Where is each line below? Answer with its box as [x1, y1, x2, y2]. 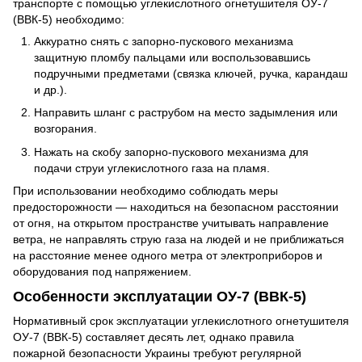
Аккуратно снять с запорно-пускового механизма [34, 35, 293, 48]
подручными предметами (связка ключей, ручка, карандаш [34, 67, 347, 81]
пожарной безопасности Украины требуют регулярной [13, 346, 301, 360]
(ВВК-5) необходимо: [13, 13, 124, 27]
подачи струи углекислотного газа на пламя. [34, 161, 270, 175]
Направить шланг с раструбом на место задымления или [34, 106, 338, 120]
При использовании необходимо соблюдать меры [13, 184, 278, 198]
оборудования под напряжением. [13, 265, 192, 279]
